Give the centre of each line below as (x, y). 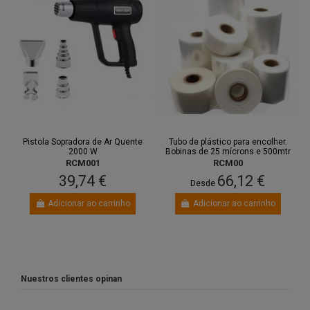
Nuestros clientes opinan (71, 279)
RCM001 (83, 163)
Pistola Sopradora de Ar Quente (83, 142)
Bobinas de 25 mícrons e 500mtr (228, 152)
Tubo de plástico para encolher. (228, 142)
